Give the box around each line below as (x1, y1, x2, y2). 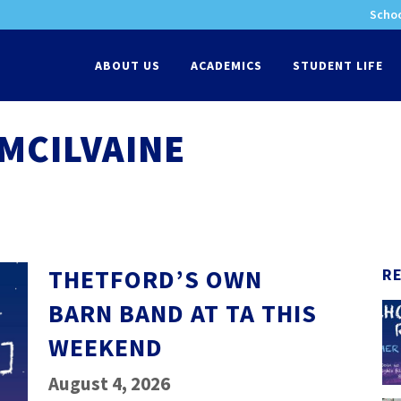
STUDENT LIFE (293, 57, 383, 73)
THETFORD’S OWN (47, 263, 262, 295)
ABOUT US (95, 57, 160, 73)
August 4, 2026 (47, 371, 170, 396)
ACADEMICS (191, 57, 262, 73)
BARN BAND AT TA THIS (47, 297, 317, 329)
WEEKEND (47, 331, 163, 363)
